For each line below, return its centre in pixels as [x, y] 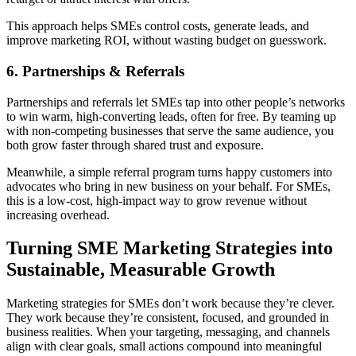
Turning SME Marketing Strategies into [170, 248]
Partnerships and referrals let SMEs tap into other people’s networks [176, 102]
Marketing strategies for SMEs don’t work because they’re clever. [170, 304]
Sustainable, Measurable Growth [141, 270]
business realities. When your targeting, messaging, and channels [168, 332]
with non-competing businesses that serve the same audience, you [170, 130]
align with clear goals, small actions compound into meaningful [164, 346]
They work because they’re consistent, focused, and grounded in [168, 318]
